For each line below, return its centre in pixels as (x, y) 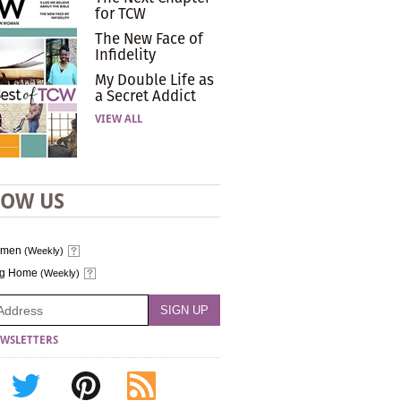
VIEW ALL (119, 119)
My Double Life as (154, 80)
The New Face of (149, 38)
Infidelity (125, 55)
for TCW (120, 13)
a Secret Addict (145, 96)
